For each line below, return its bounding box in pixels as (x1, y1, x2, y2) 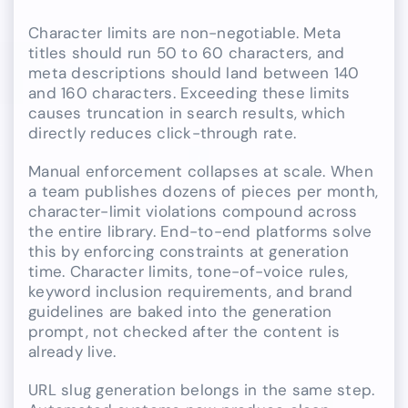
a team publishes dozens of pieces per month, (28, 181, 379, 202)
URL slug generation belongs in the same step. (28, 380, 375, 401)
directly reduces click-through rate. (28, 123, 297, 144)
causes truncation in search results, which (28, 103, 346, 124)
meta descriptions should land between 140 (28, 63, 360, 84)
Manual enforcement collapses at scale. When (28, 161, 373, 182)
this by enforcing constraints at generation (28, 241, 349, 262)
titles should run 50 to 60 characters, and (28, 43, 345, 64)
